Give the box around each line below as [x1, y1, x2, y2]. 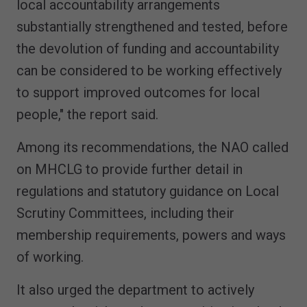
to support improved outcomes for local [16, 84, 260, 101]
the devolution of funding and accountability [16, 40, 279, 58]
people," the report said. [16, 106, 158, 123]
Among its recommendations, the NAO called [16, 139, 288, 156]
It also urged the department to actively [16, 282, 254, 299]
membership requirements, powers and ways [16, 227, 286, 244]
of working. [16, 249, 84, 266]
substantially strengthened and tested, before [16, 19, 288, 36]
